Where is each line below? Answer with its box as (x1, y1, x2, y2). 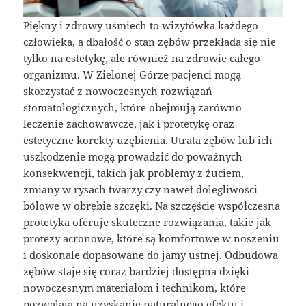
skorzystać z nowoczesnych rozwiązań (23, 83, 213, 98)
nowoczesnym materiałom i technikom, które (23, 280, 247, 294)
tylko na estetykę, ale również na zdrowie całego (23, 51, 261, 65)
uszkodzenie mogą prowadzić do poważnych (23, 149, 243, 163)
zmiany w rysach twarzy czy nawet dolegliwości (23, 182, 258, 196)
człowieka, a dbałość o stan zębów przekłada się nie (23, 34, 277, 48)
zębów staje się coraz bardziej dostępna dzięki (23, 264, 250, 278)
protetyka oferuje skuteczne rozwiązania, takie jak (23, 214, 272, 229)
